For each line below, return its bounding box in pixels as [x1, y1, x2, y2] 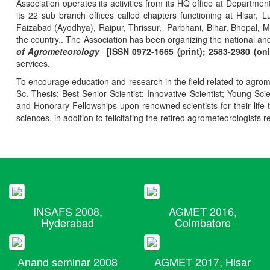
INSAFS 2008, [33, 202, 102, 219]
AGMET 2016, [168, 202, 237, 219]
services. [16, 57, 50, 70]
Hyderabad [41, 214, 94, 230]
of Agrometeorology [16, 45, 107, 58]
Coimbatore [174, 214, 231, 230]
